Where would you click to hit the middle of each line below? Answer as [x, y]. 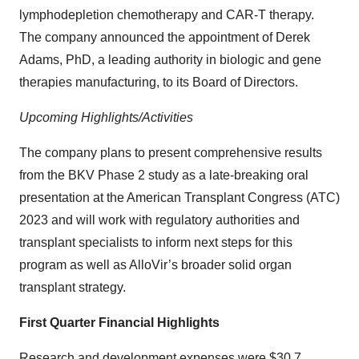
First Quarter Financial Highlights [119, 323]
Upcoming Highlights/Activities [106, 118]
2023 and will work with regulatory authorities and [159, 220]
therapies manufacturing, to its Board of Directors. [159, 83]
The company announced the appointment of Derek [165, 38]
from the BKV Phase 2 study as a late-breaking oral [164, 175]
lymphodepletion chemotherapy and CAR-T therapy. [167, 15]
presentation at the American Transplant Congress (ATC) [179, 198]
